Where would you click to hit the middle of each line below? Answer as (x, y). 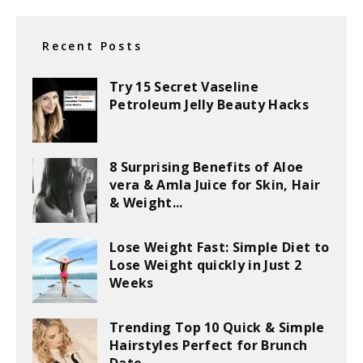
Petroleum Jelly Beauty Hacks (209, 105)
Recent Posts (92, 46)
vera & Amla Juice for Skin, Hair (215, 185)
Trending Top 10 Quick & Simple (217, 327)
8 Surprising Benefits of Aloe (207, 167)
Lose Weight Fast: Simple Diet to (220, 247)
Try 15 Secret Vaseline (184, 87)
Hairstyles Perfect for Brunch (209, 345)
